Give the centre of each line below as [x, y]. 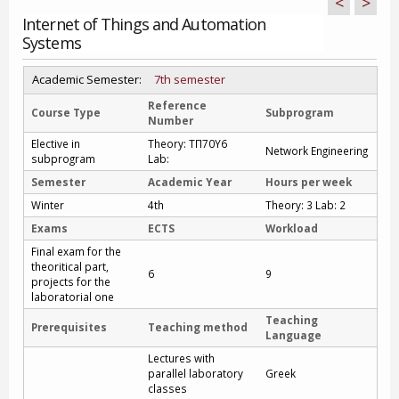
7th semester [190, 79]
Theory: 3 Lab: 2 [305, 205]
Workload [292, 228]
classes [167, 388]
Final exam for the [76, 251]
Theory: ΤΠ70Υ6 [187, 143]
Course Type [66, 112]
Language [293, 335]
